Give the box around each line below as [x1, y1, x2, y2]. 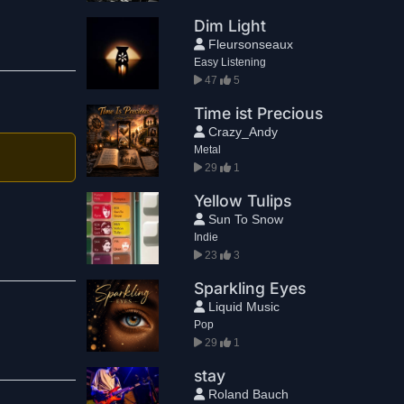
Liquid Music [204, 299, 280, 314]
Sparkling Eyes [193, 279, 306, 298]
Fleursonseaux [204, 37, 293, 51]
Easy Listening [193, 56, 266, 69]
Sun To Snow [204, 212, 283, 226]
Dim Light [193, 16, 266, 35]
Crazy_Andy [204, 124, 278, 139]
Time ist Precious [193, 104, 323, 123]
